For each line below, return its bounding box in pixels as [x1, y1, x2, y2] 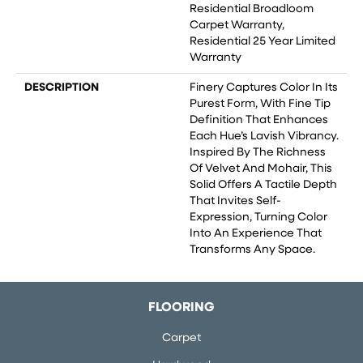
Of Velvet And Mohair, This [190, 162, 332, 175]
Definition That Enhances [190, 113, 328, 126]
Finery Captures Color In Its [190, 81, 338, 94]
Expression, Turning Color [190, 211, 327, 224]
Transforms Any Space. [190, 243, 315, 256]
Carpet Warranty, [190, 19, 284, 32]
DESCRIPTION [24, 81, 99, 94]
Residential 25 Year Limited [190, 35, 335, 48]
